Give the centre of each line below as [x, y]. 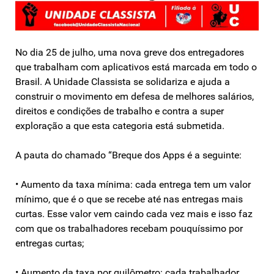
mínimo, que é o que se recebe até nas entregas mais [129, 199]
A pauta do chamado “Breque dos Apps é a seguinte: [128, 155]
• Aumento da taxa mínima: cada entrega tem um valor [133, 184]
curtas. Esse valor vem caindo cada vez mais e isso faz [134, 213]
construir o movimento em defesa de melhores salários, [135, 96]
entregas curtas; [50, 243]
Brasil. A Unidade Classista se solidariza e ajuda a [123, 81]
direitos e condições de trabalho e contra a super [120, 111]
